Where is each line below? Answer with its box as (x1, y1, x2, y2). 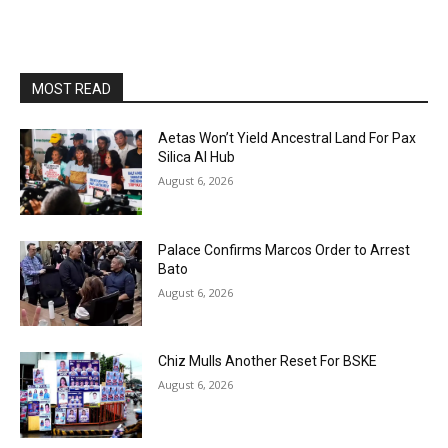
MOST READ (32, 81, 111, 97)
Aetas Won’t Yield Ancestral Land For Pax (158, 130, 417, 146)
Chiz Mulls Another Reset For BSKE (158, 353, 378, 370)
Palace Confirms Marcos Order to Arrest (158, 241, 411, 258)
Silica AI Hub (158, 149, 236, 165)
